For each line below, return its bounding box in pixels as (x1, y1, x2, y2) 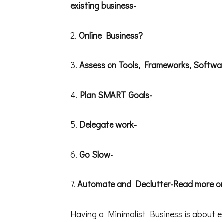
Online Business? (77, 29, 143, 41)
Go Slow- (79, 148, 113, 160)
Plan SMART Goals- (80, 88, 152, 101)
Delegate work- (79, 118, 137, 130)
